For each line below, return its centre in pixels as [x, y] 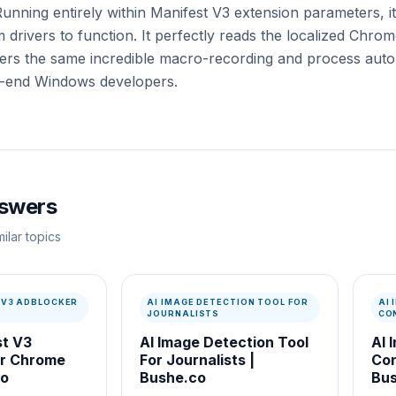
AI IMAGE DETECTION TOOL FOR [228, 302]
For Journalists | [198, 360]
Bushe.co [173, 377]
